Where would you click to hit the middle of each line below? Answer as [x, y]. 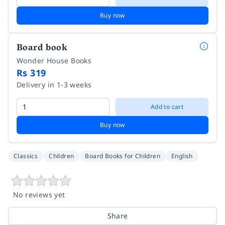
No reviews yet [39, 194]
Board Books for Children [123, 156]
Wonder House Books [54, 60]
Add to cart [167, 106]
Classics [26, 156]
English [182, 156]
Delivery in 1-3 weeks [54, 84]
